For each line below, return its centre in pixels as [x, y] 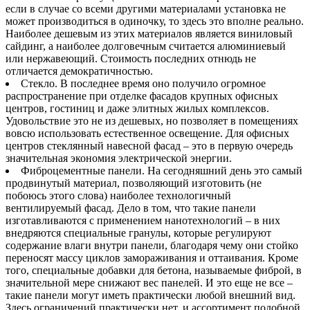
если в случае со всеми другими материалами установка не [146, 8]
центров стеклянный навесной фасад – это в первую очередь [149, 145]
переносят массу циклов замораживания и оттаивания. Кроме [152, 257]
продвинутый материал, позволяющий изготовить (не [134, 183]
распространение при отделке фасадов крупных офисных [142, 95]
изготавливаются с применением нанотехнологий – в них [143, 220]
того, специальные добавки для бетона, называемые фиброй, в [154, 270]
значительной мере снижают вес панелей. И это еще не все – [149, 282]
